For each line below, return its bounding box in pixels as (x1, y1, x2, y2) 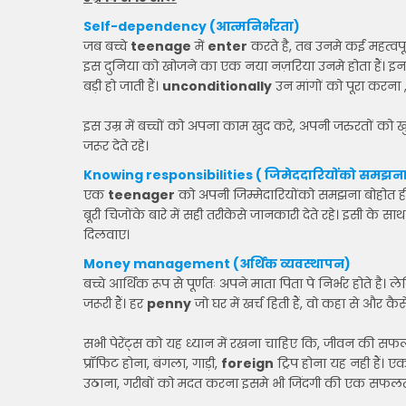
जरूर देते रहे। (83, 137, 149, 155)
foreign (221, 354, 274, 372)
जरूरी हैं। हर (83, 295, 147, 313)
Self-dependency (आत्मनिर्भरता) (83, 17, 300, 35)
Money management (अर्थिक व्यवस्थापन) (83, 255, 351, 273)
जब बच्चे (83, 37, 130, 55)
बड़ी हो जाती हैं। (83, 77, 162, 95)
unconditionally (162, 77, 272, 95)
